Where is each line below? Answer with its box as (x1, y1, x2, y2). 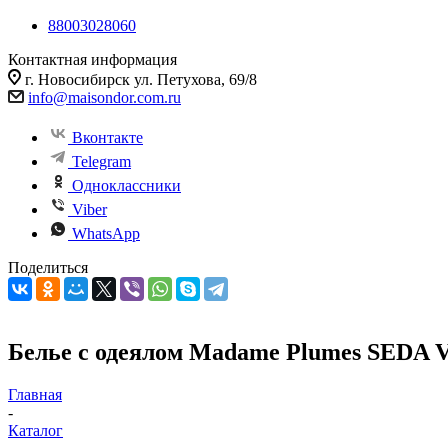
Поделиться (8, 259, 88, 276)
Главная (8, 385, 62, 403)
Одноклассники (72, 177, 181, 194)
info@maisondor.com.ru (28, 89, 181, 106)
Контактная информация (8, 51, 177, 68)
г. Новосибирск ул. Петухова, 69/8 (25, 71, 257, 88)
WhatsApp (72, 225, 140, 242)
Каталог (8, 421, 63, 439)
